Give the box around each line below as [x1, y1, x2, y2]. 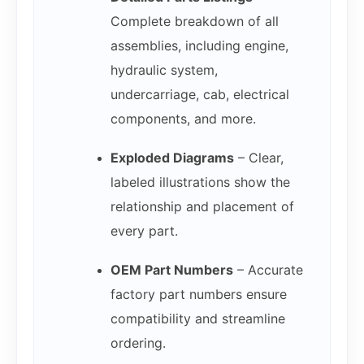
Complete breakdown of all [110, 13, 279, 30]
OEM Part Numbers [110, 262, 233, 279]
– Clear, [233, 149, 284, 167]
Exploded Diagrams [110, 149, 234, 167]
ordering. [110, 335, 166, 352]
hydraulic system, [110, 62, 218, 79]
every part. [110, 223, 178, 240]
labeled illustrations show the [110, 174, 290, 191]
